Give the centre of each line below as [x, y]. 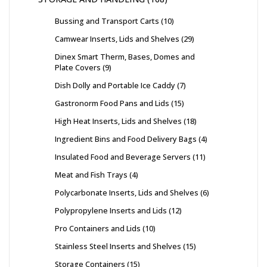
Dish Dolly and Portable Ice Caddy [115, 86]
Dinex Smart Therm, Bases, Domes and [125, 57]
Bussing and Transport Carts [107, 21]
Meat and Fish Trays [91, 175]
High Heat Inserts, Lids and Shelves [118, 121]
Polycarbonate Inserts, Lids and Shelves [127, 193]
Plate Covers [78, 68]
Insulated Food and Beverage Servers [123, 157]
